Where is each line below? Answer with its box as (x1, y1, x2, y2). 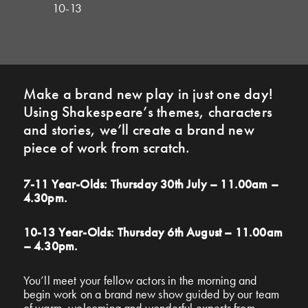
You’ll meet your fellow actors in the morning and (23, 272, 257, 288)
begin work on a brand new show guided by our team (23, 285, 280, 302)
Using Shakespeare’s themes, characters (23, 101, 273, 122)
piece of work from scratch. (23, 137, 190, 157)
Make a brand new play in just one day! (23, 83, 274, 104)
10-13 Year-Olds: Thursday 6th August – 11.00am (23, 223, 283, 240)
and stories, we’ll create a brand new (23, 119, 254, 140)
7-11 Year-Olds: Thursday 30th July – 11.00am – (23, 175, 278, 192)
